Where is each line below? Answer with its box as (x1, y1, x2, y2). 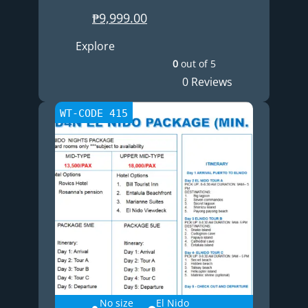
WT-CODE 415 (60, 107, 129, 120)
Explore (76, 38, 115, 54)
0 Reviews (182, 74, 232, 90)
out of (178, 57, 210, 71)
